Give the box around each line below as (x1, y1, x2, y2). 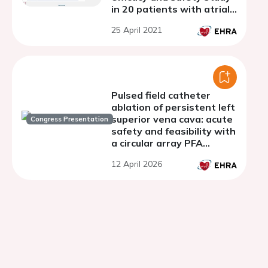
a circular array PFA (111, 137, 203, 149)
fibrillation (111, 15, 160, 27)
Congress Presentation (31, 114, 109, 123)
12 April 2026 (111, 159, 162, 169)
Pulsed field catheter (111, 89, 211, 101)
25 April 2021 (111, 25, 162, 35)
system (111, 149, 147, 161)
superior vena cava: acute (111, 113, 233, 125)
